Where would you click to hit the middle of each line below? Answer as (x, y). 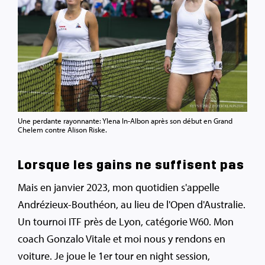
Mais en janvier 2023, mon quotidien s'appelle (119, 187)
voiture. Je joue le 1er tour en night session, (114, 256)
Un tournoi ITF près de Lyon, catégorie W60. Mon (126, 221)
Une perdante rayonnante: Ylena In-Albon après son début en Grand (125, 120)
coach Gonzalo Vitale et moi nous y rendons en (122, 238)
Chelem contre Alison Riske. (62, 129)
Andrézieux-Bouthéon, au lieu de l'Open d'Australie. (132, 204)
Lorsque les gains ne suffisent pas (131, 165)
